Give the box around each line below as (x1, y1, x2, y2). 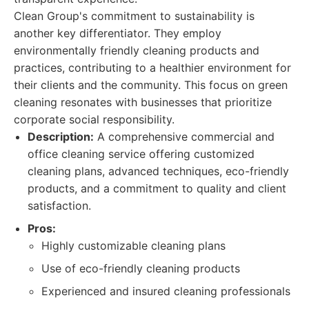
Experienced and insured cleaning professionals (41, 284, 290, 298)
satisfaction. (28, 199, 91, 212)
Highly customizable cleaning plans (41, 239, 226, 252)
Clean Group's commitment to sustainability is (14, 9, 255, 23)
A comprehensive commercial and (94, 130, 275, 143)
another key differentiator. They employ (14, 26, 221, 40)
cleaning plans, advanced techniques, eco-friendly (28, 164, 289, 178)
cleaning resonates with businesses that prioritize (14, 95, 272, 109)
